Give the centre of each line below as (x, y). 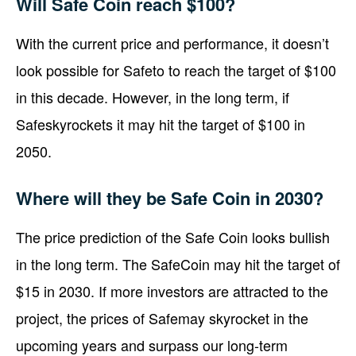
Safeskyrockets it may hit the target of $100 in (161, 124)
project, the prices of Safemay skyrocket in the (162, 317)
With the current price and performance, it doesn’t (172, 43)
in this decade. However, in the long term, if (153, 97)
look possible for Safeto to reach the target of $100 (176, 70)
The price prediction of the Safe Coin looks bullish (173, 236)
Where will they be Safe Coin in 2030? (170, 197)
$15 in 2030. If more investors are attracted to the (172, 290)
